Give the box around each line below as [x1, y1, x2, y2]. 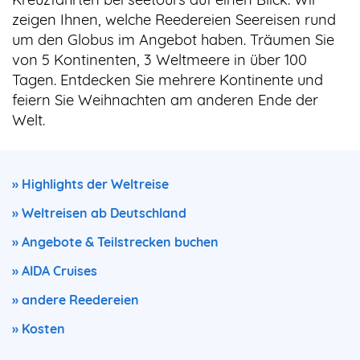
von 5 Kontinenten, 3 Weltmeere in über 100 [12, 51, 307, 69]
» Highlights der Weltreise [12, 176, 169, 192]
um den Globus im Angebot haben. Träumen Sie [12, 31, 334, 49]
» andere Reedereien [12, 292, 139, 308]
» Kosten [12, 321, 65, 337]
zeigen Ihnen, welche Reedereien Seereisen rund [12, 10, 336, 29]
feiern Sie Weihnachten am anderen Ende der [12, 91, 318, 109]
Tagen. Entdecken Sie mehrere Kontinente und [12, 71, 323, 89]
